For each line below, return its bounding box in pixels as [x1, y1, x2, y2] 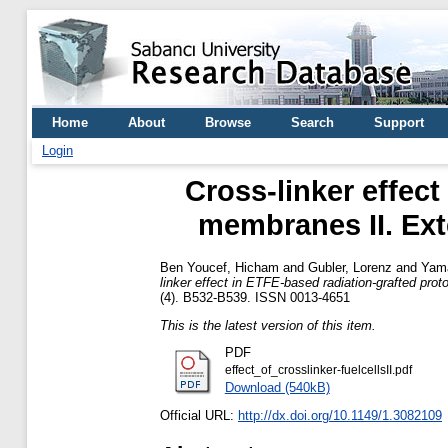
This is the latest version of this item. [160, 317, 376, 333]
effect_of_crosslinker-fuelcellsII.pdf [224, 364, 412, 377]
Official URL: [160, 408, 238, 424]
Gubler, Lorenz [308, 259, 392, 275]
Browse [205, 115, 251, 130]
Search [291, 115, 334, 130]
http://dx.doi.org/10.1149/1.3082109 [238, 408, 442, 424]
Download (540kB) [224, 380, 330, 396]
